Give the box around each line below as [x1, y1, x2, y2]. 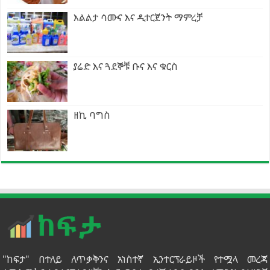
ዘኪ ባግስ [74, 108, 111, 122]
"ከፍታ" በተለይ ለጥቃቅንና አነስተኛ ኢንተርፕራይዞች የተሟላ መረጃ [2, 252, 268, 266]
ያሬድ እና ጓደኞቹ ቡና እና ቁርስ [74, 60, 178, 74]
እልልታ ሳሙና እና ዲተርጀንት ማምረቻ [74, 11, 203, 25]
